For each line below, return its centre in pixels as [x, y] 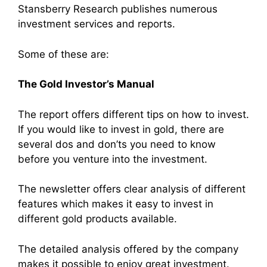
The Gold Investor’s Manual [86, 84]
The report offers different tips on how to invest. [133, 114]
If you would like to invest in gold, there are [121, 129]
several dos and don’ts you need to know [117, 144]
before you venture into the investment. [113, 159]
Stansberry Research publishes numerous [118, 9]
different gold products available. [97, 219]
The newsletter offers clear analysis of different [132, 189]
